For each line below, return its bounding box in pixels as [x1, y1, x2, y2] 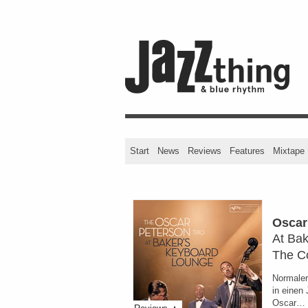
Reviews [188, 146, 221, 156]
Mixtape [273, 146, 305, 156]
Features [230, 146, 265, 156]
